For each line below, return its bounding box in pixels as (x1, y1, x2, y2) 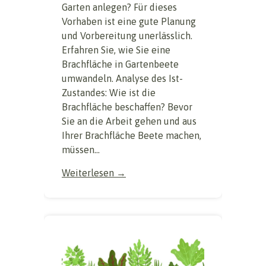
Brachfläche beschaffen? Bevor (62, 102, 192, 113)
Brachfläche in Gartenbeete (62, 59, 179, 70)
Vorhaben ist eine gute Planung (62, 16, 196, 27)
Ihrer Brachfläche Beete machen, (62, 130, 201, 141)
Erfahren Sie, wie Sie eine (62, 45, 170, 56)
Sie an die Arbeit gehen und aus (62, 116, 197, 127)
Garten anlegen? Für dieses (62, 2, 177, 13)
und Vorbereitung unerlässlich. (62, 30, 192, 42)
